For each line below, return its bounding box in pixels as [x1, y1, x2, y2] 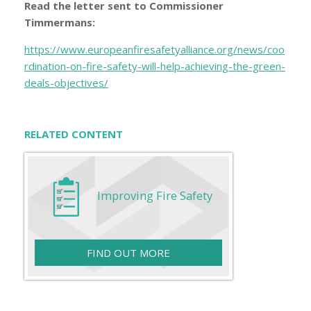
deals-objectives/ [24, 76, 108, 90]
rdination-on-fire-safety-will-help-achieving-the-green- [24, 59, 285, 74]
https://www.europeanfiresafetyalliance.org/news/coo [24, 42, 285, 57]
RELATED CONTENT [24, 127, 123, 142]
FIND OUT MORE [87, 246, 170, 260]
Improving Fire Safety [97, 187, 212, 204]
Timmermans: [24, 15, 95, 30]
